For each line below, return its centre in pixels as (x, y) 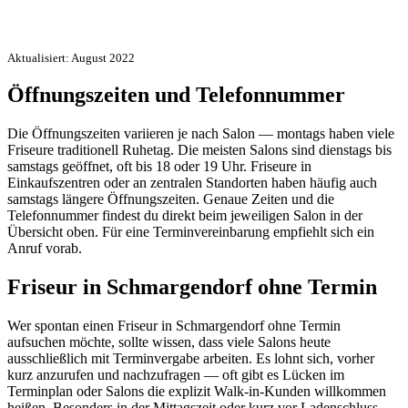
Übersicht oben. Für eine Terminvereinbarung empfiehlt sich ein (191, 232)
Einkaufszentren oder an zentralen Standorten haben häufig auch (192, 183)
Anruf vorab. (45, 249)
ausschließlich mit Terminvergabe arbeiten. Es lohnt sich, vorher (191, 359)
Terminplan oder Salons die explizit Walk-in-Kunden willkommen (197, 392)
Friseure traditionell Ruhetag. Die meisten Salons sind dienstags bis (199, 150)
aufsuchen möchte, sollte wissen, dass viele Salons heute (169, 342)
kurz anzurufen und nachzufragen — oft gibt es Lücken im (176, 375)
